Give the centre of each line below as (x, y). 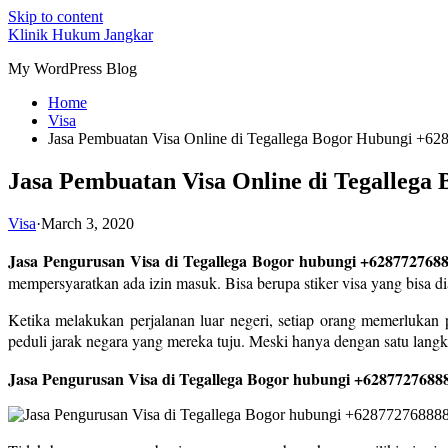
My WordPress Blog (72, 68)
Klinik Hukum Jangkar (80, 34)
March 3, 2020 (87, 223)
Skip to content (55, 16)
